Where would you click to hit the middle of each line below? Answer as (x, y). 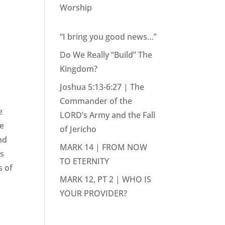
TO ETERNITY (85, 161)
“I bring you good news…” (108, 37)
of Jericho (78, 129)
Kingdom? (79, 69)
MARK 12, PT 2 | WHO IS (106, 179)
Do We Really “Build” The (106, 55)
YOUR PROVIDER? (94, 193)
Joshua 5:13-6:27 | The (102, 87)
